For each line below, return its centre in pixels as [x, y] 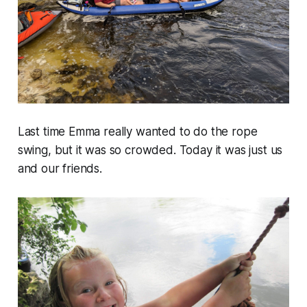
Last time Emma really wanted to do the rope [137, 131]
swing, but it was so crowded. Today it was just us [150, 150]
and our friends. [60, 168]
